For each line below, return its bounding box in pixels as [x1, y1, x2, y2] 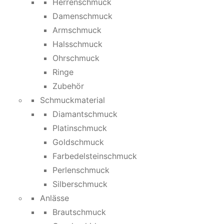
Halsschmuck [52, 39, 102, 49]
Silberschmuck [52, 179, 107, 189]
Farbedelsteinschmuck [52, 151, 137, 161]
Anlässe [40, 193, 69, 203]
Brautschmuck [52, 207, 106, 217]
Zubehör [52, 81, 84, 91]
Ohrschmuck [52, 53, 99, 63]
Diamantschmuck [52, 109, 117, 119]
